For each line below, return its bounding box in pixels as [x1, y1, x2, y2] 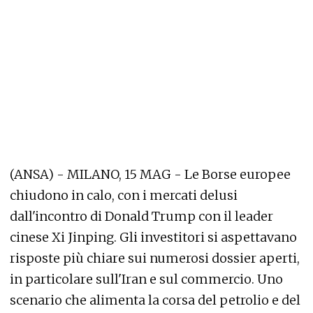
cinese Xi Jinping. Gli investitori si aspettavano [10, 229, 297, 245]
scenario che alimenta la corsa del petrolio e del [10, 292, 300, 308]
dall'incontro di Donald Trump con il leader [10, 208, 273, 224]
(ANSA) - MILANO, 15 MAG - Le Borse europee [10, 166, 291, 182]
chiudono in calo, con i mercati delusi [10, 187, 238, 203]
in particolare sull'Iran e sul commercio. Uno [10, 271, 283, 287]
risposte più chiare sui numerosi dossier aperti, [10, 250, 300, 266]
